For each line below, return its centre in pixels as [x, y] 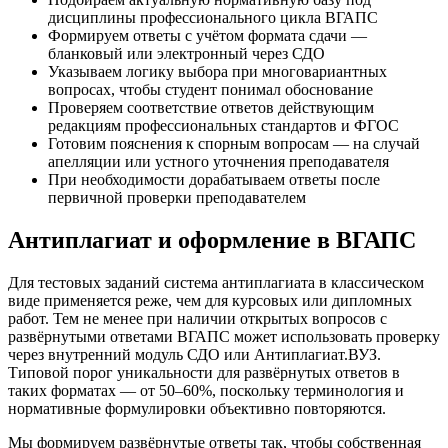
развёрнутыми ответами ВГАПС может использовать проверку [224, 337]
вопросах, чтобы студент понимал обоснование [210, 90]
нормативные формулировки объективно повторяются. [197, 409]
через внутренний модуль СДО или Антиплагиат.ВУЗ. [194, 355]
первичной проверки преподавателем [177, 198]
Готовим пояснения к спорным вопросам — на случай [234, 144]
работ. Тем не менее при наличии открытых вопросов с [197, 319]
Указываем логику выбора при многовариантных [217, 72]
